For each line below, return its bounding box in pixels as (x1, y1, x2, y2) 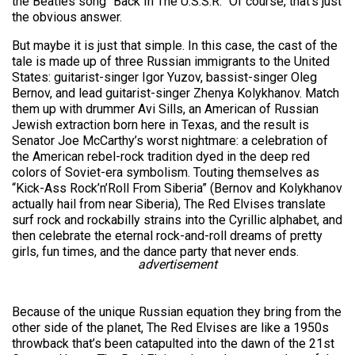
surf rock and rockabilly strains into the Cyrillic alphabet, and (12, 212, 342, 227)
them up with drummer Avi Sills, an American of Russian (12, 101, 319, 116)
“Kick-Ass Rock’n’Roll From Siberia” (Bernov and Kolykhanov (12, 181, 342, 196)
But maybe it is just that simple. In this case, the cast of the (12, 38, 338, 53)
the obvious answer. (12, 10, 122, 25)
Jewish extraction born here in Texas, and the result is (12, 117, 309, 132)
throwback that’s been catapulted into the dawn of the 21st (12, 336, 334, 351)
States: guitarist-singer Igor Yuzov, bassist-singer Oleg (12, 70, 317, 85)
